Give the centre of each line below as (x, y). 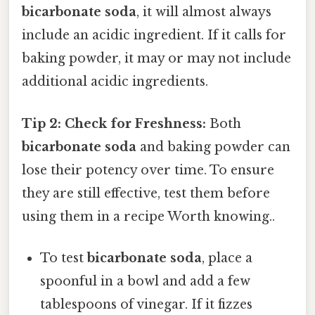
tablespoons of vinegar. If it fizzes (147, 304)
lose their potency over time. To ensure (148, 170)
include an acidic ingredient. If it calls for (154, 36)
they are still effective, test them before (146, 193)
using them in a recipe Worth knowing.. (148, 216)
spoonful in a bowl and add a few (146, 281)
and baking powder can (213, 147)
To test (64, 258)
